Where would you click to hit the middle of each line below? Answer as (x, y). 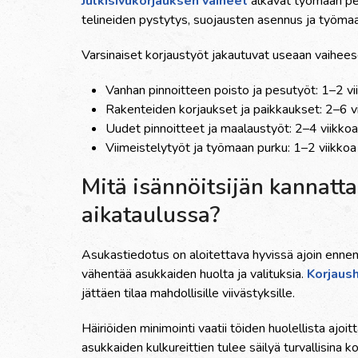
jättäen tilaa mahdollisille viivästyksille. (188, 293)
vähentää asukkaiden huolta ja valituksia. (194, 274)
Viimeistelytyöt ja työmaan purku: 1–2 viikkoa (231, 148)
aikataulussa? (151, 215)
